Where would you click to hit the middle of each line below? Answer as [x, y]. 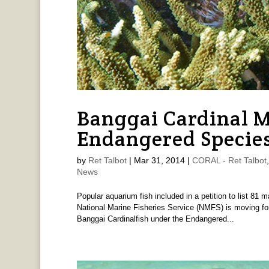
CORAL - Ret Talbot [229, 161]
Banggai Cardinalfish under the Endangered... [155, 219]
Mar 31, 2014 [159, 161]
